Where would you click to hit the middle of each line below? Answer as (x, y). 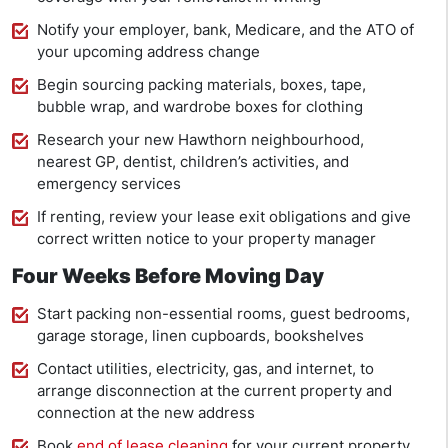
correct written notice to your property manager (206, 239)
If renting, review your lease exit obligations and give (224, 217)
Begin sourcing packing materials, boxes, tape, (201, 85)
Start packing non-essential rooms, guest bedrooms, (223, 314)
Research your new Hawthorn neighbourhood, (200, 140)
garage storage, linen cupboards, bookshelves (200, 336)
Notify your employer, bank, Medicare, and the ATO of (225, 30)
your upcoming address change (148, 52)
